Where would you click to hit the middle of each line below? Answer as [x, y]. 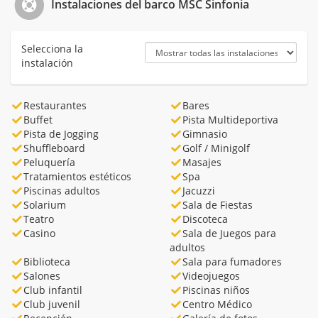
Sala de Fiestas [217, 204]
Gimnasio [204, 133]
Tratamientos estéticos [77, 176]
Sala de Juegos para [229, 233]
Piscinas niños [216, 290]
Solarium [44, 204]
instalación [47, 62]
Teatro [38, 219]
